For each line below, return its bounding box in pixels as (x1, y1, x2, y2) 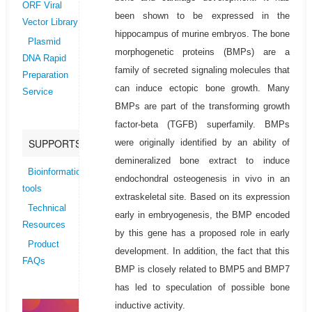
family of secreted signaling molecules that (114, 65, 290, 76)
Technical (27, 203, 66, 214)
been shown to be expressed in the (114, 10, 290, 22)
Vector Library (22, 17, 78, 28)
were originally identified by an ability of (114, 137, 290, 148)
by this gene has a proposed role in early (114, 228, 290, 239)
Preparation (22, 70, 68, 81)
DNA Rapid (22, 54, 66, 64)
